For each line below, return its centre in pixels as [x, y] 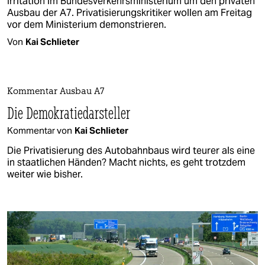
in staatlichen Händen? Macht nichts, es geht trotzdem [126, 162]
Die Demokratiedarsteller [69, 112]
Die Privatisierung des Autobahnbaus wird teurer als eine [131, 150]
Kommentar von [40, 130]
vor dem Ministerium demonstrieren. [87, 24]
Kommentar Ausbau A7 [56, 92]
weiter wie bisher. [45, 174]
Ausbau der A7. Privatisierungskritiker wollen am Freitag [130, 12]
